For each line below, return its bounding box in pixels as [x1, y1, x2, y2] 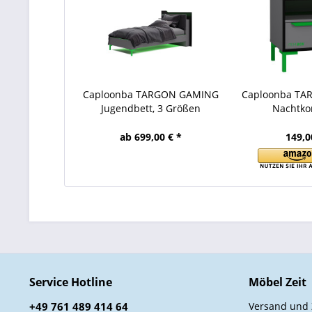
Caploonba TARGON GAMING [83, 88, 219, 101]
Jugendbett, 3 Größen [101, 102, 201, 115]
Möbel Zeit [249, 274, 306, 290]
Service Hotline [29, 274, 112, 290]
